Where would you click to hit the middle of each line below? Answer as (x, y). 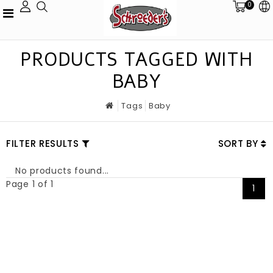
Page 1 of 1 (30, 184)
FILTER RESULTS (43, 144)
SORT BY (239, 144)
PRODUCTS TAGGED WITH (136, 60)
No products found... (62, 171)
